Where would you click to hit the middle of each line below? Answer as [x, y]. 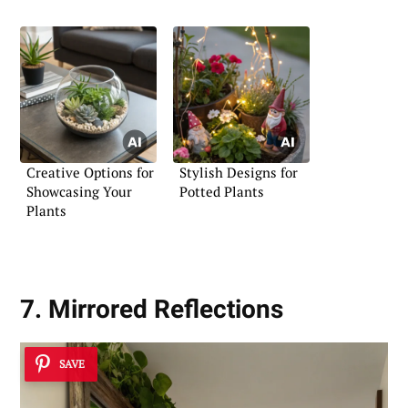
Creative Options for [90, 173]
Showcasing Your [79, 192]
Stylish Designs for [239, 173]
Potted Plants [222, 192]
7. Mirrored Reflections [152, 310]
